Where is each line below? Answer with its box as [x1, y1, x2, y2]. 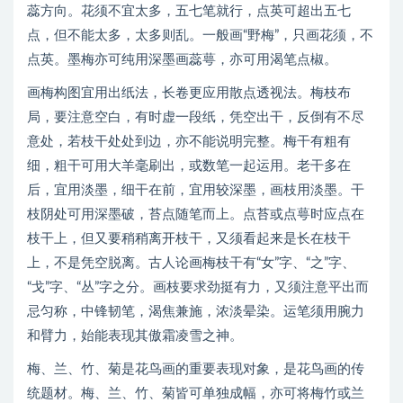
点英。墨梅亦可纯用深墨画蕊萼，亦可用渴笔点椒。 [27, 53, 337, 67]
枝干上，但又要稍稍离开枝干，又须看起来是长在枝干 [27, 232, 351, 246]
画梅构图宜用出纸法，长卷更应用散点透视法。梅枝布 [27, 86, 351, 100]
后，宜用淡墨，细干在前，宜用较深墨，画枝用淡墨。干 [27, 184, 364, 197]
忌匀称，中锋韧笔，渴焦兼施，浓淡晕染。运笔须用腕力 [27, 305, 364, 318]
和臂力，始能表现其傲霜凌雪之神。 [27, 329, 243, 343]
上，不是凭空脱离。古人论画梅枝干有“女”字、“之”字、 [27, 256, 355, 270]
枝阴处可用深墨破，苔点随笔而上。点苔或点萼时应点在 [27, 208, 364, 221]
